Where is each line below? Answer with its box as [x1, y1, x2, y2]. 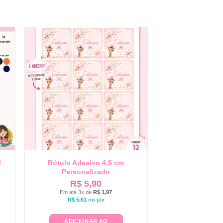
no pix [88, 196, 105, 203]
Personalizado [62, 168, 111, 176]
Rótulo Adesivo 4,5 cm [48, 159, 124, 167]
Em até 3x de [60, 189, 94, 195]
